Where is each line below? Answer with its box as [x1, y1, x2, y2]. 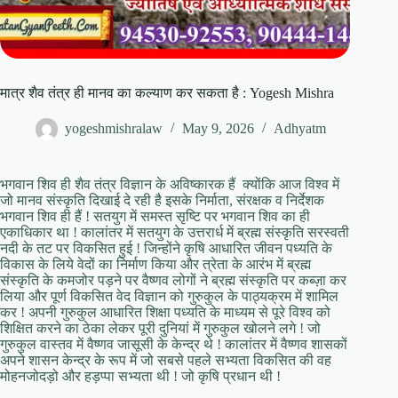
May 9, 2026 [182, 121, 254, 137]
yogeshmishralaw [65, 121, 163, 137]
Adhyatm [274, 121, 326, 137]
